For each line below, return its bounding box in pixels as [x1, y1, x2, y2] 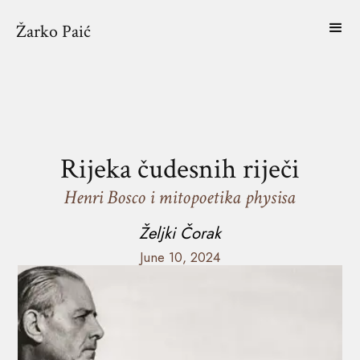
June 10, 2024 [140, 247, 220, 267]
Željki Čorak [139, 221, 221, 245]
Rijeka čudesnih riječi [60, 151, 300, 187]
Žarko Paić [16, 20, 91, 43]
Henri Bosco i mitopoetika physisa [64, 185, 296, 210]
